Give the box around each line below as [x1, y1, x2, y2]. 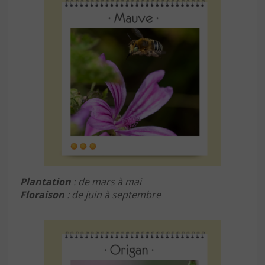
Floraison [20, 188, 64, 201]
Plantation [20, 174, 71, 188]
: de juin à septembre [64, 188, 161, 201]
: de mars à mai [71, 174, 141, 188]
